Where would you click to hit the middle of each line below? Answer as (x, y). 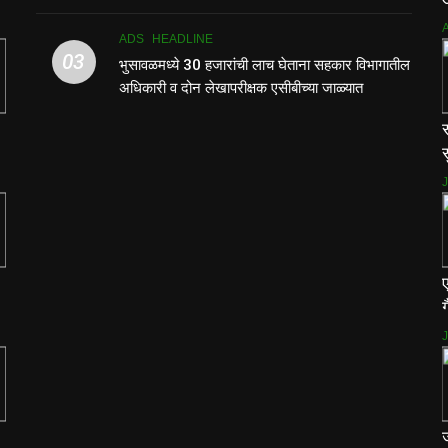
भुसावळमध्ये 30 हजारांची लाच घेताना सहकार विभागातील (265, 64)
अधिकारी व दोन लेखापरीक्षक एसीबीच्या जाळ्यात (241, 87)
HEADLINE (183, 38)
